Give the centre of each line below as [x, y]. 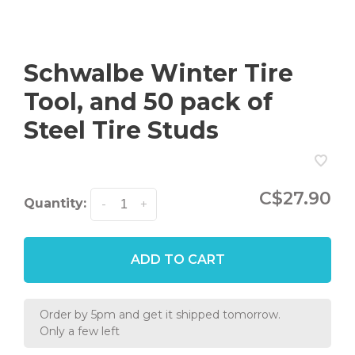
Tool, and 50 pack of [148, 102]
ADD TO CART [177, 260]
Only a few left [80, 331]
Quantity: [55, 204]
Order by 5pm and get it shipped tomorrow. [160, 315]
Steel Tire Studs [121, 130]
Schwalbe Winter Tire [158, 73]
